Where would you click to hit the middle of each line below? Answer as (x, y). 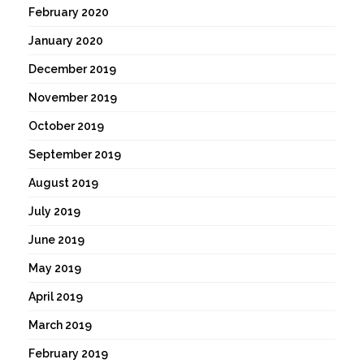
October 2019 (66, 126)
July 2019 (54, 212)
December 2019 (72, 69)
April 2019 (56, 297)
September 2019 (75, 155)
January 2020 (66, 41)
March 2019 (60, 325)
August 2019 (63, 183)
